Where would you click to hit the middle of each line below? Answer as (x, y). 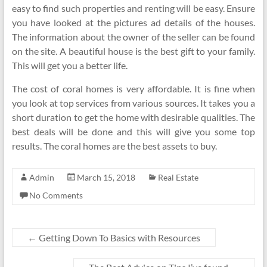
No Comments (56, 195)
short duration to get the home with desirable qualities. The (133, 117)
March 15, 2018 (106, 177)
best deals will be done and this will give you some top (133, 131)
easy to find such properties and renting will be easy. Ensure (133, 8)
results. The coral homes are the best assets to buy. (114, 146)
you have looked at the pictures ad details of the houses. (133, 22)
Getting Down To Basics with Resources (118, 237)
